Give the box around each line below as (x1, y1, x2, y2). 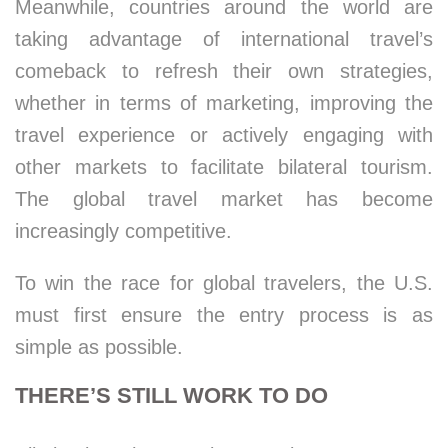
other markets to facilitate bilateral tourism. (15, 156, 433, 178)
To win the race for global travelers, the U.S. (15, 272, 433, 294)
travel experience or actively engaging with (15, 124, 433, 146)
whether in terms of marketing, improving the (15, 92, 433, 114)
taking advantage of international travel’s (15, 28, 433, 50)
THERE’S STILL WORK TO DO (15, 383, 328, 408)
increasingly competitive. (15, 220, 232, 242)
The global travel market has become (15, 188, 433, 210)
